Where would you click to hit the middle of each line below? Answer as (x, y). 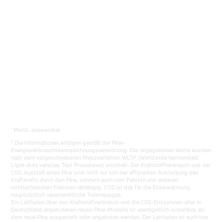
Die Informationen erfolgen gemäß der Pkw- (69, 142)
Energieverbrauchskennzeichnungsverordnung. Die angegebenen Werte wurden (111, 150)
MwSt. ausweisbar (37, 130)
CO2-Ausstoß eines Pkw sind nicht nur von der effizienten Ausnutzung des (105, 172)
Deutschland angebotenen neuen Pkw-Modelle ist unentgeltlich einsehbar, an (108, 209)
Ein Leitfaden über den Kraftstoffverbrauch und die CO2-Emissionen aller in (106, 202)
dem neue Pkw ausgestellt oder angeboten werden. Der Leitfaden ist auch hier (110, 217)
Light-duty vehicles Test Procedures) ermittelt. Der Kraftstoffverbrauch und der (111, 165)
